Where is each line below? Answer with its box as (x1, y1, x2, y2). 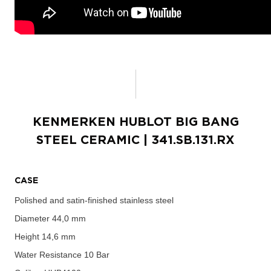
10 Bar (82, 249, 109, 260)
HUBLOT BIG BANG (119, 116, 239, 128)
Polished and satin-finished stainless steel (15, 195, 174, 205)
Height (15, 231, 39, 241)
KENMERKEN (32, 116, 119, 128)
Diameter (15, 213, 50, 223)
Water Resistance (15, 249, 82, 260)
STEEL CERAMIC (36, 134, 140, 146)
